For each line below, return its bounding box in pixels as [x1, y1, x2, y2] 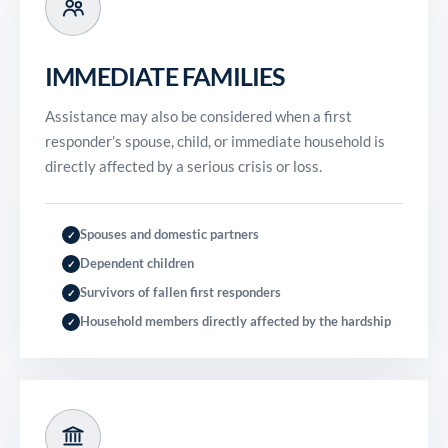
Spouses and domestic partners [79, 226, 259, 242]
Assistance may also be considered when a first [45, 107, 352, 125]
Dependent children [79, 255, 194, 271]
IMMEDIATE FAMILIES [45, 61, 285, 91]
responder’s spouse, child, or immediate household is [45, 132, 385, 150]
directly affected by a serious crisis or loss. [45, 157, 322, 175]
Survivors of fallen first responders [79, 284, 281, 300]
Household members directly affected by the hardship [79, 313, 391, 329]
